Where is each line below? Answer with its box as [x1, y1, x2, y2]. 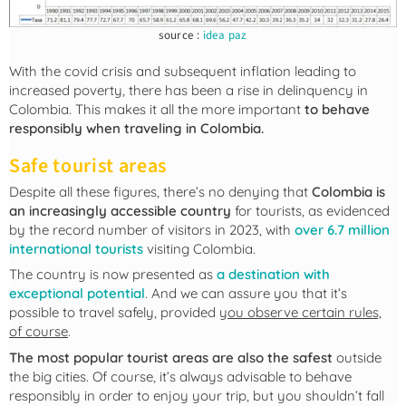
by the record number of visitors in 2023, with [9, 220, 295, 238]
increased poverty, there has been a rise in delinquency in [9, 82, 368, 100]
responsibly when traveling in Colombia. [9, 120, 264, 138]
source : [159, 27, 203, 44]
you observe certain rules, [219, 304, 382, 322]
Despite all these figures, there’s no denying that [9, 182, 312, 200]
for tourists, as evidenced [231, 201, 390, 219]
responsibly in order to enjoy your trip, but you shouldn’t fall [9, 386, 384, 404]
